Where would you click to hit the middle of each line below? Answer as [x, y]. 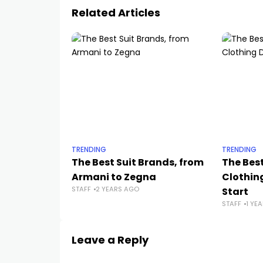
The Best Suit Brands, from [138, 162]
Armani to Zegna [114, 177]
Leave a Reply [110, 240]
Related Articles [116, 13]
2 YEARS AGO [117, 189]
